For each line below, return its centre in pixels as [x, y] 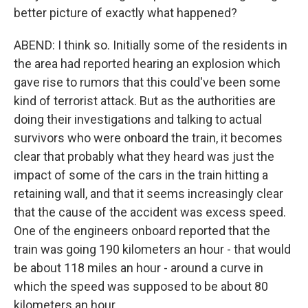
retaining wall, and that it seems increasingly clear [148, 194]
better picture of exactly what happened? [125, 13]
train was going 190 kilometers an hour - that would [152, 249]
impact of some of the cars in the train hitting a [141, 175]
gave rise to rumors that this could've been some [147, 82]
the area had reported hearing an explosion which [147, 64]
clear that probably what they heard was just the [144, 156]
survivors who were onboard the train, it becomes [148, 138]
